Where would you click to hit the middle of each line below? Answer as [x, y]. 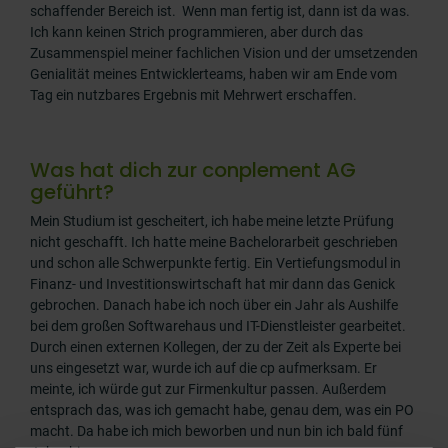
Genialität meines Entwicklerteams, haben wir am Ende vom [213, 74]
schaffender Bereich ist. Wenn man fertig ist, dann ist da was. [221, 11]
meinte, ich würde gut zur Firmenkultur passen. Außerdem [208, 389]
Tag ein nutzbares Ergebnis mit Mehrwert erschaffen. [193, 95]
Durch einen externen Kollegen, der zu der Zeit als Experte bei [215, 347]
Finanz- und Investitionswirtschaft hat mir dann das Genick [212, 284]
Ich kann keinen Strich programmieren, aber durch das [196, 32]
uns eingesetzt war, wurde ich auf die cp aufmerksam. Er [203, 368]
